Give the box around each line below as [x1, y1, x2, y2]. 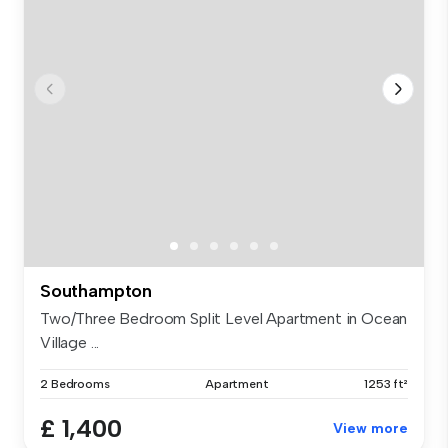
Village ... [40, 333, 100, 353]
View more [333, 420, 408, 438]
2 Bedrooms [40, 377, 110, 392]
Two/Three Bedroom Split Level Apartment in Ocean [40, 309, 408, 329]
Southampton [40, 280, 153, 303]
